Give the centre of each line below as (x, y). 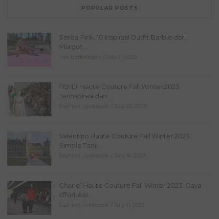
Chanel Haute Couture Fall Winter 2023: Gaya (130, 186)
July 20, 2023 (130, 106)
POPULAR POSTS (109, 8)
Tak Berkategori (80, 57)
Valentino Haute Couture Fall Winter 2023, (125, 136)
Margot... (73, 47)
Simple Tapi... (80, 145)
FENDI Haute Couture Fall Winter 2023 (119, 87)
